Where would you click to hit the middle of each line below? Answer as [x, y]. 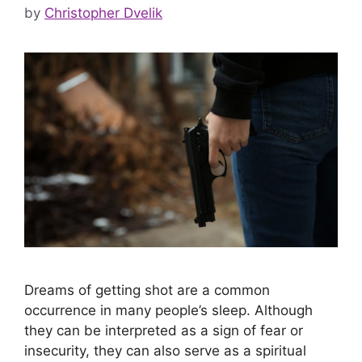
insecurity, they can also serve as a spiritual [165, 351]
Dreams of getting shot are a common [147, 290]
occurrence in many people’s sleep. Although [168, 311]
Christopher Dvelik [103, 13]
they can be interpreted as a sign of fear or [164, 331]
